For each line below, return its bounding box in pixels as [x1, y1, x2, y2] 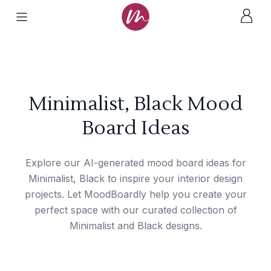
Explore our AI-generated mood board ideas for [25, 157, 246, 169]
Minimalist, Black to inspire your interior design [28, 172, 243, 184]
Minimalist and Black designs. [69, 220, 202, 232]
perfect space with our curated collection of [34, 204, 237, 216]
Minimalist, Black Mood [28, 91, 243, 116]
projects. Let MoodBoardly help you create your [24, 188, 247, 200]
